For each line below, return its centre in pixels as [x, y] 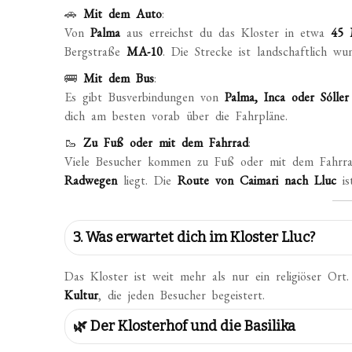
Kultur [82, 295]
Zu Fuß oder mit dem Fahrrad [166, 143]
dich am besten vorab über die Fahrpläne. [176, 116]
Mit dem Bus [119, 78]
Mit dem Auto [123, 14]
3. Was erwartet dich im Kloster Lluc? [194, 237]
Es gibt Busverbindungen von [145, 97]
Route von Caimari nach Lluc [257, 180]
